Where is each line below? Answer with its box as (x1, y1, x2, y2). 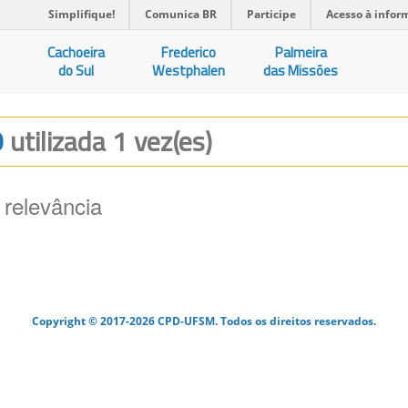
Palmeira (274, 42, 327, 63)
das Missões (263, 60, 339, 81)
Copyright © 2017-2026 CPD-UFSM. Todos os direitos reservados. (32, 313, 376, 328)
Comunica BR (145, 6, 217, 22)
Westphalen (152, 60, 226, 81)
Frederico (161, 42, 217, 63)
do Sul (58, 60, 95, 81)
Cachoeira (47, 42, 106, 63)
